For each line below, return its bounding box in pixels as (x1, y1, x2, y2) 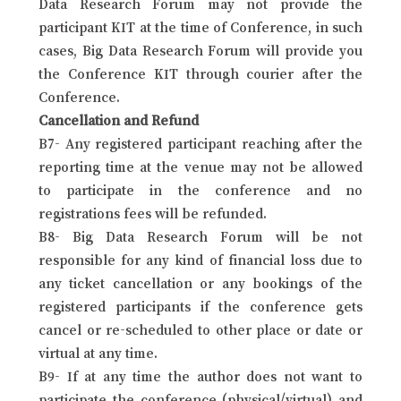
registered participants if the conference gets (38, 298, 363, 313)
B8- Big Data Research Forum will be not (38, 228, 363, 243)
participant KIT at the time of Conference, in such (38, 19, 363, 34)
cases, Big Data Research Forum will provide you (38, 42, 363, 57)
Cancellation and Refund (38, 112, 199, 127)
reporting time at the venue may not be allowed (38, 158, 363, 174)
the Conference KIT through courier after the (38, 65, 363, 81)
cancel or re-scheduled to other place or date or (38, 321, 363, 337)
